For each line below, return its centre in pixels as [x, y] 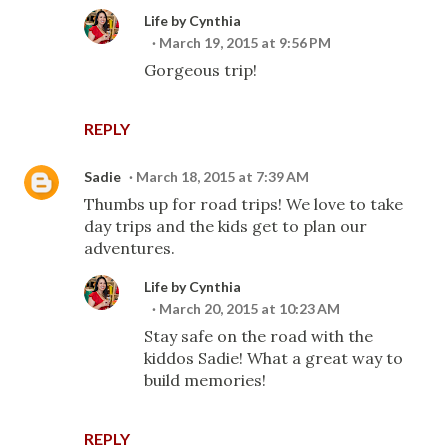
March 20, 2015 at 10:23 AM [249, 308]
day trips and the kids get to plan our [225, 226]
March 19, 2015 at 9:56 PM [245, 42]
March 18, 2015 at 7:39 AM [222, 176]
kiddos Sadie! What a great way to [273, 358]
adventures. [129, 248]
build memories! [205, 380]
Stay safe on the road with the [258, 336]
